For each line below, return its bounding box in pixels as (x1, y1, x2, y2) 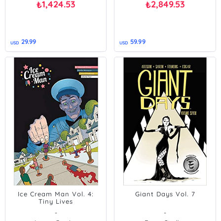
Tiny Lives (38, 197, 74, 205)
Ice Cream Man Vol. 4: (18, 190, 94, 198)
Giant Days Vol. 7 (135, 190, 195, 198)
